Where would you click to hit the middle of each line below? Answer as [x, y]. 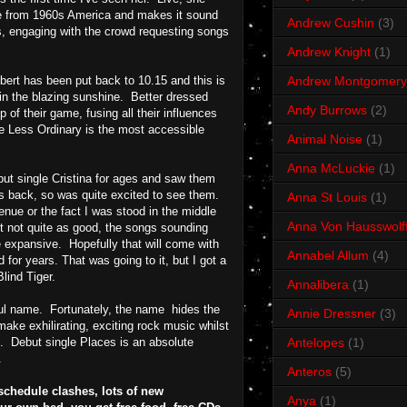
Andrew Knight [329, 52]
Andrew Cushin [331, 23]
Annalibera [318, 285]
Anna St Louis [327, 198]
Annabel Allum [328, 256]
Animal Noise [325, 139]
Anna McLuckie [331, 169]
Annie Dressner [332, 314]
